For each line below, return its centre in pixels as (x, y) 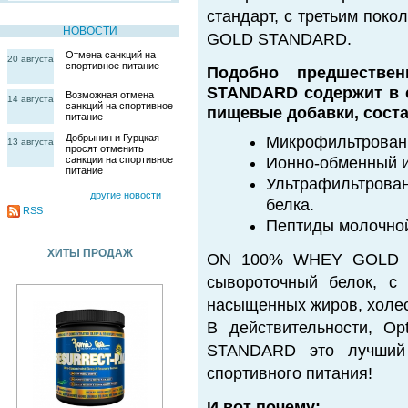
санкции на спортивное (119, 159)
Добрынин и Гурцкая (112, 137)
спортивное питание (112, 65)
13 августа (31, 141)
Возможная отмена (110, 94)
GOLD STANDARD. (279, 39)
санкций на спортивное (119, 105)
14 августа (31, 98)
